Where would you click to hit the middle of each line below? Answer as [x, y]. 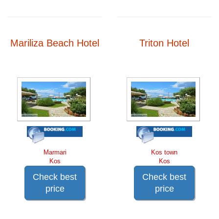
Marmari [55, 152]
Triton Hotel [164, 43]
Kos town [164, 152]
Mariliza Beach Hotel [55, 43]
